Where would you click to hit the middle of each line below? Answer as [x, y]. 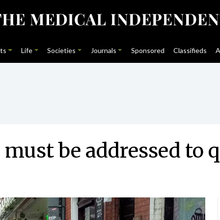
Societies [62, 50]
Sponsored [148, 50]
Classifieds [190, 50]
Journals [103, 50]
